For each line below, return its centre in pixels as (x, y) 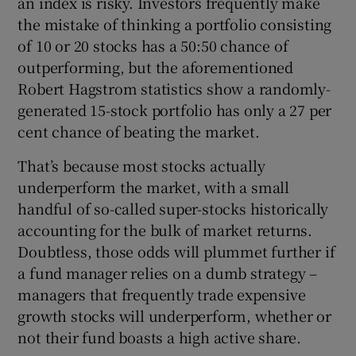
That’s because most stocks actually (141, 166)
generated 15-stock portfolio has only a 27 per (175, 110)
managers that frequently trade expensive (162, 294)
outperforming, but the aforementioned (156, 67)
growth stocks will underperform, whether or (174, 316)
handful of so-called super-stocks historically (173, 209)
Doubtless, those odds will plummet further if (176, 252)
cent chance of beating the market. (139, 132)
